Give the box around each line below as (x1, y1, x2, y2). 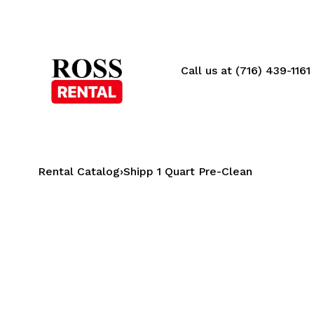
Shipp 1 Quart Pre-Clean (123, 164, 252, 178)
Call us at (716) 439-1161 (181, 63, 311, 77)
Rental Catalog (37, 164, 120, 178)
